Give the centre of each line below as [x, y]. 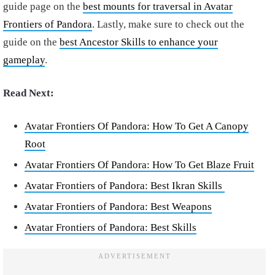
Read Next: [29, 93]
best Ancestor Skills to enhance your [139, 42]
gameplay [24, 60]
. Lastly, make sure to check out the [168, 25]
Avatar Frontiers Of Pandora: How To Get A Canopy [137, 126]
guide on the [31, 42]
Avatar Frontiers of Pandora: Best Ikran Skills [125, 186]
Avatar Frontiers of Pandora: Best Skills [110, 228]
